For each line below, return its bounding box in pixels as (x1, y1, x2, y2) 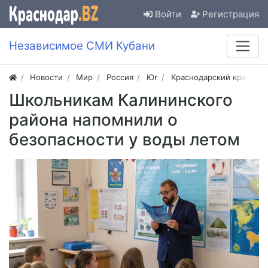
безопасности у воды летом (9, 129, 240, 150)
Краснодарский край (170, 72, 251, 83)
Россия (106, 72, 133, 83)
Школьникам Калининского (9, 90, 233, 111)
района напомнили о (9, 109, 178, 130)
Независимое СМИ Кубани (9, 39, 155, 53)
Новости (30, 72, 63, 83)
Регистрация (202, 8, 259, 20)
